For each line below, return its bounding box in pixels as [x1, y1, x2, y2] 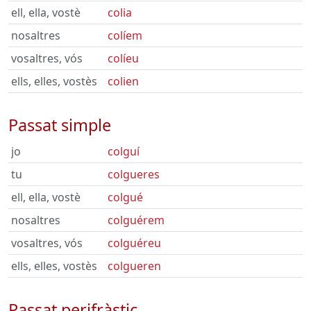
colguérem [108, 212, 165, 228]
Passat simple [8, 114, 111, 136]
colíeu [108, 51, 139, 66]
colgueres [108, 167, 160, 182]
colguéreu [108, 235, 161, 251]
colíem [108, 28, 142, 43]
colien [108, 74, 139, 89]
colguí [108, 144, 140, 159]
